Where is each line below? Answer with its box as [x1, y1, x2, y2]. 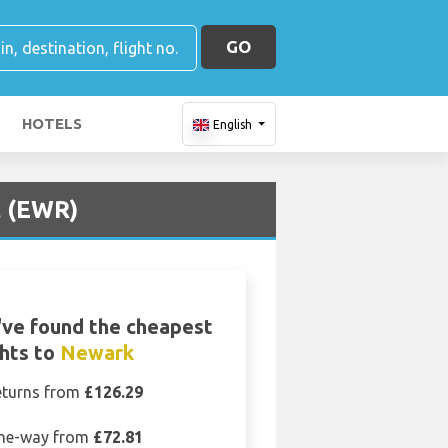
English [212, 118, 252, 131]
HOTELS [22, 115, 82, 132]
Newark [59, 341, 134, 364]
